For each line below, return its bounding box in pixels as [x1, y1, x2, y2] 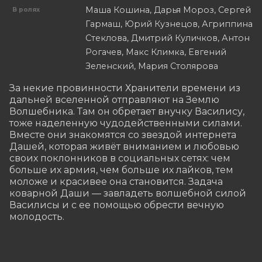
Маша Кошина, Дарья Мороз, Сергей [85, 4, 251, 15]
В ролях [12, 5, 40, 13]
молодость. [9, 211, 64, 222]
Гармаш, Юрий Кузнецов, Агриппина [85, 18, 253, 29]
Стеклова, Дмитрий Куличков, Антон [85, 32, 250, 43]
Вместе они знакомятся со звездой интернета [9, 129, 236, 140]
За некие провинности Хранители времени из [9, 82, 240, 94]
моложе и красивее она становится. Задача [9, 175, 223, 187]
